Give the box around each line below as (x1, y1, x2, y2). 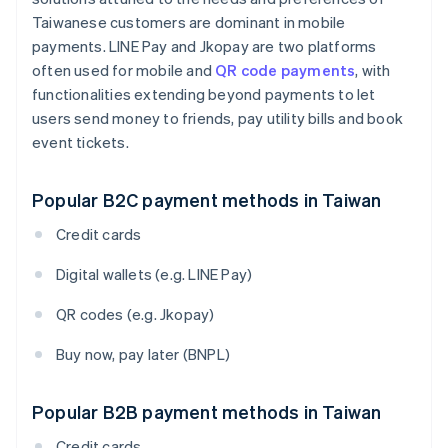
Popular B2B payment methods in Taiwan (32, 400, 382, 424)
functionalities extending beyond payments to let (32, 84, 376, 105)
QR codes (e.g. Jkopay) (56, 304, 215, 325)
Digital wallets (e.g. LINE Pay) (56, 264, 253, 285)
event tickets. (32, 132, 129, 153)
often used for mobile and (32, 60, 216, 81)
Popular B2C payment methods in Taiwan (32, 188, 382, 212)
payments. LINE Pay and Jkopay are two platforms (32, 36, 377, 57)
